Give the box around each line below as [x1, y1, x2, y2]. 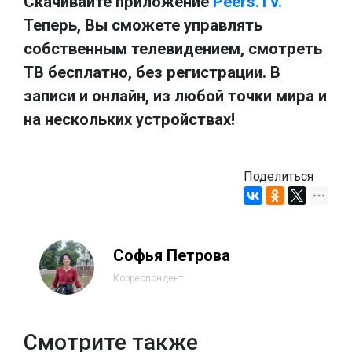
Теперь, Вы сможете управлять [24, 16, 262, 35]
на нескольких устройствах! [24, 110, 235, 130]
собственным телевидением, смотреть [24, 39, 322, 59]
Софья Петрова [113, 246, 230, 266]
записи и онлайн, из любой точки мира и [24, 86, 327, 106]
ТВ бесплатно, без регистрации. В [24, 63, 280, 82]
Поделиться [244, 169, 313, 185]
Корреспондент [113, 273, 183, 284]
